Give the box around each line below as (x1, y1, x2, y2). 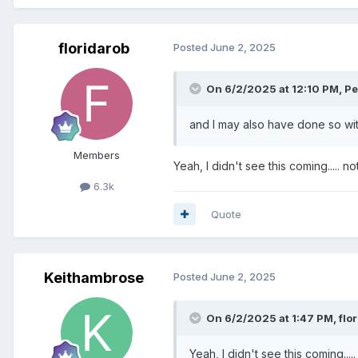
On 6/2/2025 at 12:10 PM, (206, 82, 344, 95)
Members (74, 148, 120, 161)
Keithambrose (43, 268, 144, 286)
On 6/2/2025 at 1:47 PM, (206, 311, 339, 324)
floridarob (58, 39, 129, 57)
